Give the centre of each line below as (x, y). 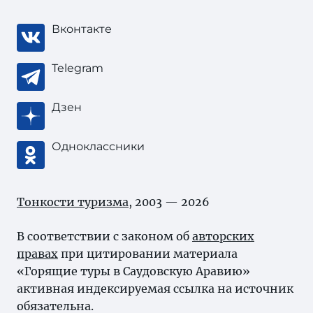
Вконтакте (82, 29)
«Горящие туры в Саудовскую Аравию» (133, 271)
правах (37, 254)
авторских (223, 236)
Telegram (78, 68)
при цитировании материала (148, 254)
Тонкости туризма (73, 202)
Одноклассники (98, 146)
